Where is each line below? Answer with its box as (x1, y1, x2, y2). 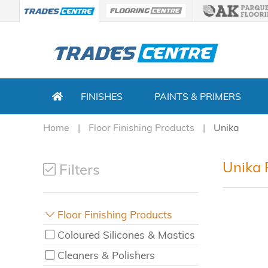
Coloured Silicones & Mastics (57, 228, 196, 241)
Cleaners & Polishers (57, 248, 156, 261)
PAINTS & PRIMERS (154, 90, 241, 102)
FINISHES (81, 90, 123, 102)
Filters (56, 160, 100, 178)
